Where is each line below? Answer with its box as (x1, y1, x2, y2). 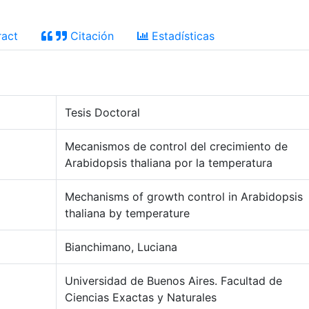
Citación (67, 29, 114, 43)
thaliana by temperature (65, 206, 190, 220)
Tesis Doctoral (65, 106, 140, 119)
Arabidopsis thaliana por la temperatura (65, 156, 272, 170)
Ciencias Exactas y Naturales (65, 290, 217, 304)
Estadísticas (148, 29, 215, 43)
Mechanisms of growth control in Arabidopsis (65, 190, 303, 203)
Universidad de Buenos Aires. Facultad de (65, 274, 282, 288)
